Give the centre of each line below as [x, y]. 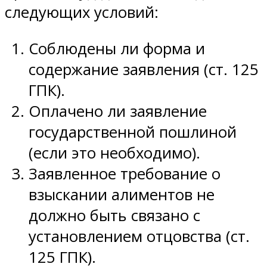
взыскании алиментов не [122, 194]
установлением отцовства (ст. [139, 236]
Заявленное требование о [125, 173]
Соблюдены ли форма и [117, 48]
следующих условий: [82, 13]
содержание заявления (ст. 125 [144, 69]
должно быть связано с [114, 215]
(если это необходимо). [114, 153]
